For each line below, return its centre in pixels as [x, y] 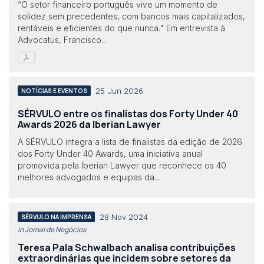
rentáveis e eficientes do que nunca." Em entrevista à [121, 28]
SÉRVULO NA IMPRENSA [56, 217]
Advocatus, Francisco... [62, 40]
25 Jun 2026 [119, 91]
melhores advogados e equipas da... [89, 177]
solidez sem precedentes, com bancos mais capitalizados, [131, 16]
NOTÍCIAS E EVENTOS [54, 91]
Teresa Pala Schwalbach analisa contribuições [127, 247]
